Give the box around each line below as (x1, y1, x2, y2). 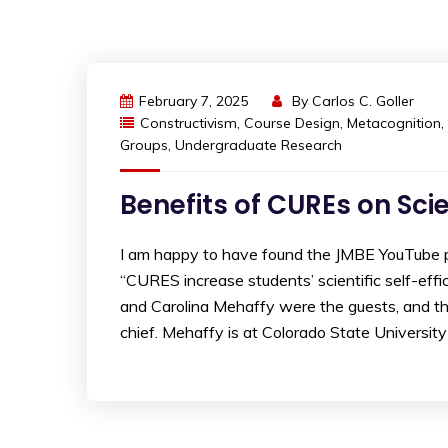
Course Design (244, 114, 340, 132)
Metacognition (347, 114, 441, 132)
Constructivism (140, 114, 237, 132)
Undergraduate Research (175, 136, 342, 154)
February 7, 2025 (139, 92, 248, 110)
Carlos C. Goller (312, 92, 414, 110)
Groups (120, 136, 168, 154)
